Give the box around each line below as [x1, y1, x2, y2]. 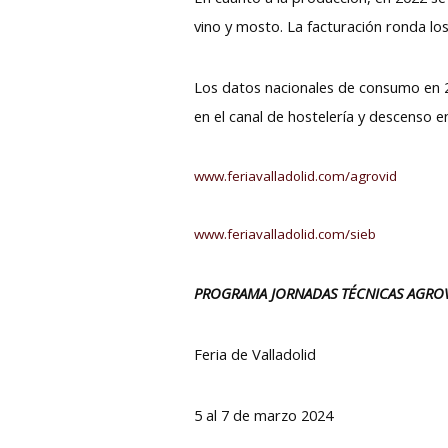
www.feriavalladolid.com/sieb [194, 224, 377, 243]
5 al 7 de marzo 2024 [194, 404, 334, 425]
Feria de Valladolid [194, 343, 317, 364]
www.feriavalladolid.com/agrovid [194, 166, 398, 185]
